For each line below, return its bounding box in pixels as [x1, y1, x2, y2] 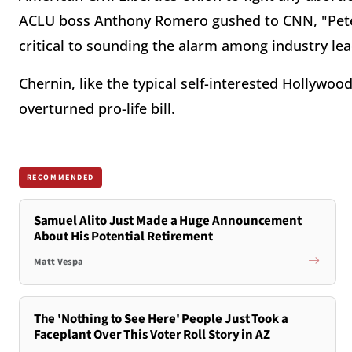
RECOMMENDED [26, 171, 95, 183]
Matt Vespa [33, 254, 83, 269]
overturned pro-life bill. [19, 99, 175, 119]
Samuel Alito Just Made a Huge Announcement [33, 211, 302, 231]
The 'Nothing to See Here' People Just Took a [33, 309, 288, 328]
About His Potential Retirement [33, 227, 214, 247]
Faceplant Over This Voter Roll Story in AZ [33, 324, 271, 344]
